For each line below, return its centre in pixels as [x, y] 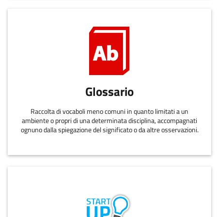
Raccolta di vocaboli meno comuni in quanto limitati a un [109, 112]
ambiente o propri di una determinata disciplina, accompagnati [109, 121]
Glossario [109, 91]
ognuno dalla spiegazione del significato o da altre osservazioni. [109, 130]
